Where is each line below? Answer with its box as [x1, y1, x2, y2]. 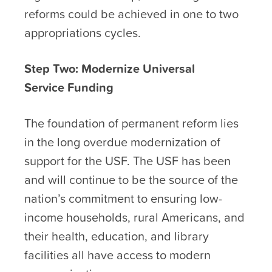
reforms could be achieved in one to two [24, 4, 239, 23]
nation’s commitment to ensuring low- [24, 189, 222, 208]
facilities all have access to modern [24, 245, 211, 264]
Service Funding [24, 78, 117, 97]
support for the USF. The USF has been [24, 151, 231, 170]
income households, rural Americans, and [24, 208, 245, 226]
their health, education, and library [24, 226, 209, 245]
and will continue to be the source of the [24, 170, 238, 189]
